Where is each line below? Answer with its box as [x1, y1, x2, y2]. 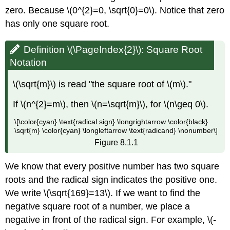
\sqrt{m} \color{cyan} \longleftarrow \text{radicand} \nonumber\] [14, 126, 218, 135]
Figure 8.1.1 [94, 138, 138, 147]
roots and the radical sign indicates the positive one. [5, 174, 218, 185]
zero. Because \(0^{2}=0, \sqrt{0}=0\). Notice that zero [5, 5, 225, 16]
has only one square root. [5, 18, 110, 29]
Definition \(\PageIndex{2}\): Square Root [24, 44, 203, 55]
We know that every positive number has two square [5, 161, 220, 171]
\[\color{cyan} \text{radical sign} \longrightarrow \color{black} [14, 118, 208, 126]
